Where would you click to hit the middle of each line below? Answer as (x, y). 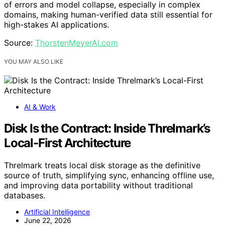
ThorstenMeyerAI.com (77, 43)
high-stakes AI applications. (57, 25)
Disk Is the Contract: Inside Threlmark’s (107, 128)
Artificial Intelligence (57, 211)
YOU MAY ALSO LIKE (34, 62)
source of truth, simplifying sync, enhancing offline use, (109, 175)
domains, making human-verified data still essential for (108, 15)
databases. (25, 195)
